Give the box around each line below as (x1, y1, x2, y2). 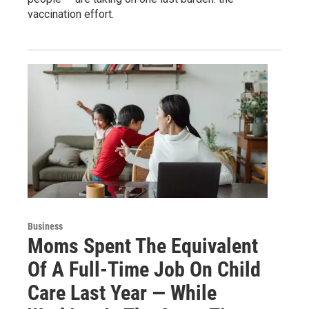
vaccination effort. (28, 8, 114, 21)
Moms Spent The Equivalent (28, 234, 258, 259)
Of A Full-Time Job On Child (28, 257, 261, 282)
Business (28, 221, 63, 232)
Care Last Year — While (28, 281, 217, 306)
